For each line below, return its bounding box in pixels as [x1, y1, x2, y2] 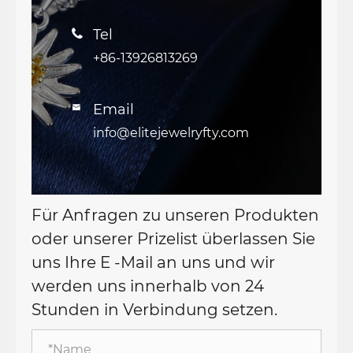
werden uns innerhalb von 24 [32, 277, 264, 296]
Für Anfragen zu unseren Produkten [32, 206, 319, 225]
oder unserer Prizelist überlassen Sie [32, 229, 315, 249]
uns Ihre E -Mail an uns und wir [32, 253, 275, 273]
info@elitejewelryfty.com [93, 125, 249, 141]
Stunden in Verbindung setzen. [32, 300, 277, 320]
